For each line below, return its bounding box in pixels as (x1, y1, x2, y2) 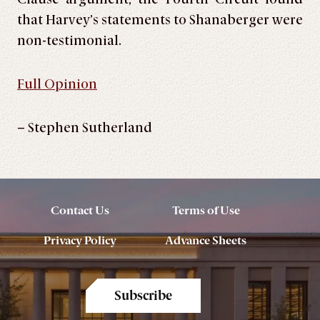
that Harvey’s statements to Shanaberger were (17, 12, 303, 28)
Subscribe (114, 288, 172, 304)
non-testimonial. (17, 33, 121, 49)
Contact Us (51, 204, 109, 217)
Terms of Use (171, 204, 240, 217)
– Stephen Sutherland (17, 120, 152, 136)
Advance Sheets (165, 234, 246, 247)
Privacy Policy (44, 234, 116, 247)
